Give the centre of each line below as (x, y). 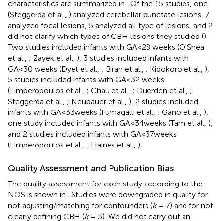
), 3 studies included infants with (133, 58)
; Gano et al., (181, 112)
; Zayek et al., (53, 58)
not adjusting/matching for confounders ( (80, 205)
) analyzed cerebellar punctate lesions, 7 (139, 14)
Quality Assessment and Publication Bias (91, 168)
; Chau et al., (109, 90)
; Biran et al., (123, 69)
